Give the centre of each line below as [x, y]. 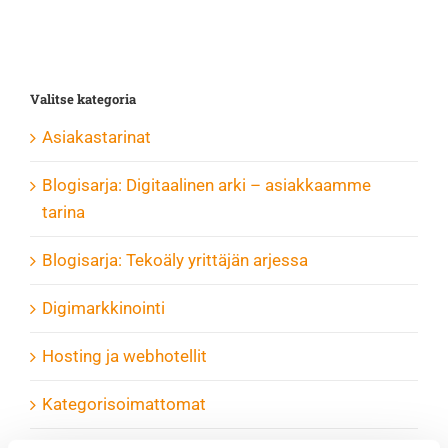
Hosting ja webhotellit [124, 356]
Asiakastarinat [96, 137]
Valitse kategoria [83, 99]
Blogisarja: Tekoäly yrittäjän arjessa [175, 260]
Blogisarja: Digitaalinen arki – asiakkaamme [206, 185]
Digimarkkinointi [103, 308]
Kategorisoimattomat [124, 404]
